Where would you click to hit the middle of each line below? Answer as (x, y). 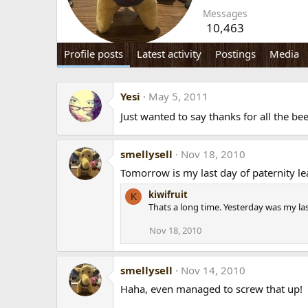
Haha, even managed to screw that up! (211, 289)
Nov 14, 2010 (213, 271)
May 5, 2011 (178, 97)
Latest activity (169, 54)
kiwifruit (168, 195)
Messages (225, 14)
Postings (235, 54)
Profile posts (93, 54)
